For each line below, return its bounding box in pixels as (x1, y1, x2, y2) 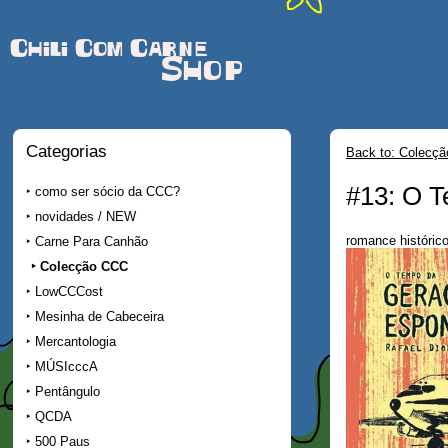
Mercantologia (35, 333, 116, 349)
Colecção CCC (40, 258, 129, 274)
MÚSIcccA (35, 358, 98, 374)
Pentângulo (35, 383, 100, 399)
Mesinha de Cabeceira (35, 308, 164, 324)
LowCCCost (35, 283, 103, 299)
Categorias (26, 142, 107, 161)
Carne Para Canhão (35, 233, 148, 249)
